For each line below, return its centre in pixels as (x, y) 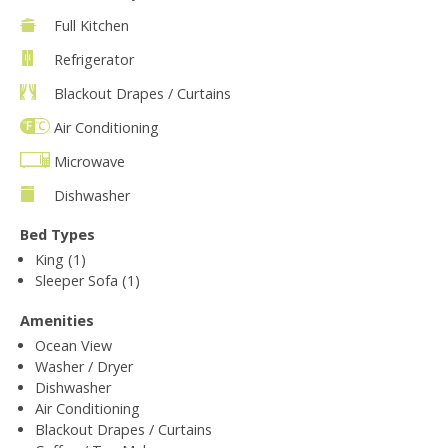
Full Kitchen (91, 25)
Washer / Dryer (84, 366)
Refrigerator (94, 59)
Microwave (89, 161)
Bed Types (57, 234)
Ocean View (73, 345)
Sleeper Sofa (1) (87, 280)
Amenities (57, 320)
